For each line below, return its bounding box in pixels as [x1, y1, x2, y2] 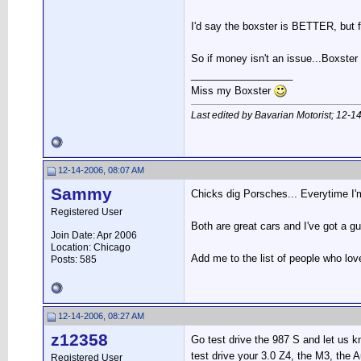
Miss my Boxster [191, 85, 274, 97]
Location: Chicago [51, 242, 131, 253]
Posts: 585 [51, 254, 97, 265]
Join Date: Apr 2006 [51, 230, 137, 241]
